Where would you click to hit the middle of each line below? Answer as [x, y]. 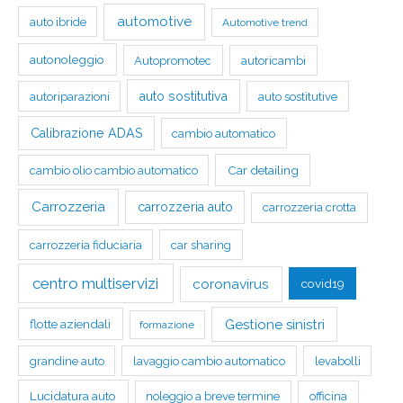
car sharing [201, 245]
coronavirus [231, 284]
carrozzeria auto [185, 207]
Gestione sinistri [274, 324]
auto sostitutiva [184, 96]
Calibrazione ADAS [86, 133]
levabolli [337, 361]
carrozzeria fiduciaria [85, 245]
